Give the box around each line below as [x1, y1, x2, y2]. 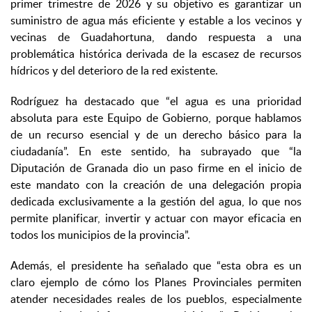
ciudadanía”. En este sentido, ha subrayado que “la [10, 143, 302, 159]
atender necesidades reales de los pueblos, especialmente [10, 291, 302, 307]
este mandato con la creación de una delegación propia [10, 177, 302, 193]
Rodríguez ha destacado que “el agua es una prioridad [10, 93, 302, 109]
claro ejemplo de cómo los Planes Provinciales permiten [10, 274, 302, 290]
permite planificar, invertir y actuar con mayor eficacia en [10, 210, 302, 226]
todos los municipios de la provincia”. [10, 227, 190, 243]
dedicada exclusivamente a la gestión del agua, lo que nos [10, 194, 302, 210]
